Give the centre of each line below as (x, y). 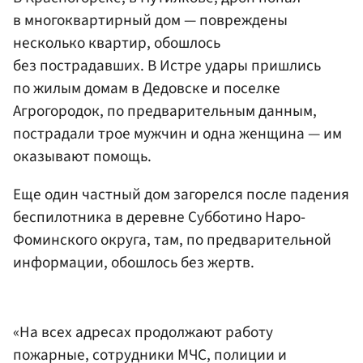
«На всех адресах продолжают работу (143, 332)
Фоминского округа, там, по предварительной (172, 240)
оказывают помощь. (82, 156)
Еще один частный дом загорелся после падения (181, 194)
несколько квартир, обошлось (117, 43)
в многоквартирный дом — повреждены (150, 20)
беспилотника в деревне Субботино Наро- (159, 217)
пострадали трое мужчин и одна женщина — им (177, 133)
